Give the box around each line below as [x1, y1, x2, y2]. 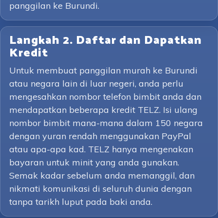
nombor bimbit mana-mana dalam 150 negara [9, 117, 203, 128]
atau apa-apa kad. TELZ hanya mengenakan [9, 144, 193, 155]
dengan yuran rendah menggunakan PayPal [9, 130, 191, 142]
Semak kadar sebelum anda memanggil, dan [9, 170, 195, 181]
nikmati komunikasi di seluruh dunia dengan [9, 183, 192, 194]
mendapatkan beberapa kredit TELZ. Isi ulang [9, 104, 198, 115]
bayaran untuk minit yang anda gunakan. [9, 157, 179, 168]
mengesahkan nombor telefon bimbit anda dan [9, 91, 201, 102]
